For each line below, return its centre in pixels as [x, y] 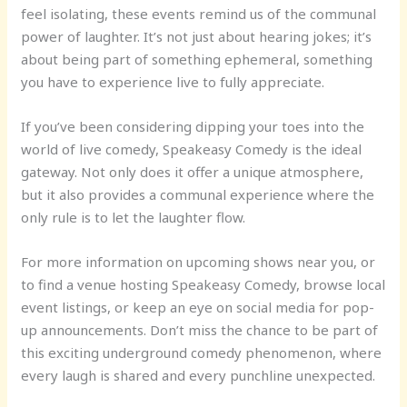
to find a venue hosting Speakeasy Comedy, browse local [203, 284]
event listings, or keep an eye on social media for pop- [198, 307]
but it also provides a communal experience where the [198, 194]
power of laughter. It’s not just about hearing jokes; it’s [197, 36]
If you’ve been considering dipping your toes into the [193, 126]
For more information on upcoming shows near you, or [199, 262]
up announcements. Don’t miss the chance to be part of [200, 330]
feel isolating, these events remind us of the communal [199, 14]
